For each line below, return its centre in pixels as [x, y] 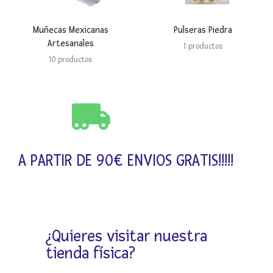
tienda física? [90, 254]
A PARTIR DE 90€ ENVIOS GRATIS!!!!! [126, 161]
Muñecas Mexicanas [70, 30]
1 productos [203, 47]
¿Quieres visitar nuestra [126, 237]
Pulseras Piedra [203, 30]
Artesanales [70, 44]
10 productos [70, 60]
